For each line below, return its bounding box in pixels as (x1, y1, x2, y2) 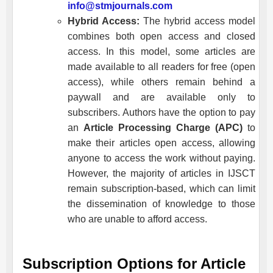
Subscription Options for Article (23, 255, 246, 272)
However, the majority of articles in (68, 168, 228, 179)
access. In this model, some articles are (68, 46, 255, 57)
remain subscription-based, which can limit (68, 183, 255, 194)
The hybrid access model (140, 15, 255, 26)
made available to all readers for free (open (68, 61, 255, 72)
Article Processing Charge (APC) (83, 122, 243, 133)
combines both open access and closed (68, 30, 255, 41)
